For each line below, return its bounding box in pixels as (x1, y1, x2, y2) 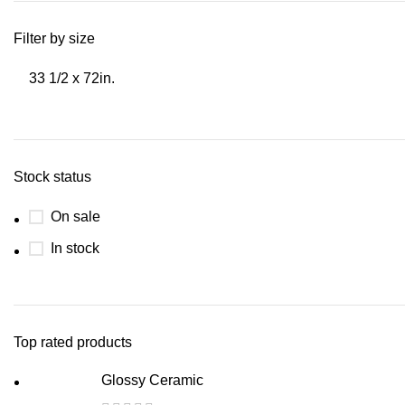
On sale (51, 209, 100, 224)
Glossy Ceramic (101, 372, 203, 388)
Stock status (14, 169, 91, 184)
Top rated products (14, 334, 132, 350)
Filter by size (14, 31, 95, 46)
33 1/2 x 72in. (29, 71, 115, 86)
